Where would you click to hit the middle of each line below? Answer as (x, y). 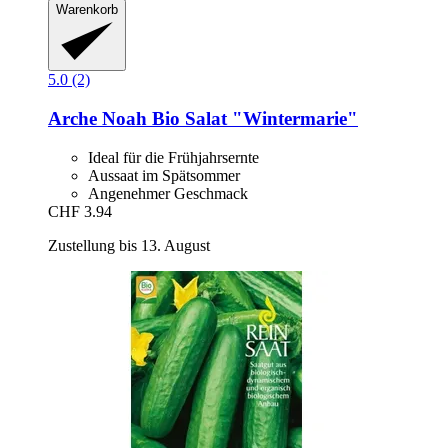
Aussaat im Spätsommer (164, 175)
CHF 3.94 (80, 211)
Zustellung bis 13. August (129, 245)
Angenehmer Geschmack (168, 193)
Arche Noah (97, 119)
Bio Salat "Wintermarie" (252, 119)
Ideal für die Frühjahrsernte (173, 157)
